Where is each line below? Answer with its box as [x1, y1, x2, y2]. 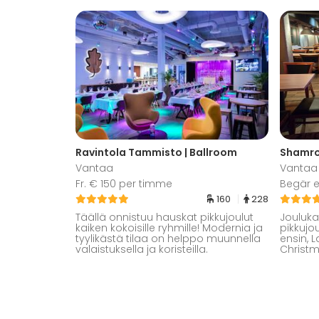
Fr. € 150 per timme [75, 177, 172, 192]
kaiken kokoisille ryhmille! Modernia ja [75, 221, 263, 236]
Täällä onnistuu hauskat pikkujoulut [75, 210, 253, 225]
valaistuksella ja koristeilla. [75, 242, 208, 257]
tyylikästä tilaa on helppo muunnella [75, 231, 261, 246]
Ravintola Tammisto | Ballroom [75, 145, 237, 160]
